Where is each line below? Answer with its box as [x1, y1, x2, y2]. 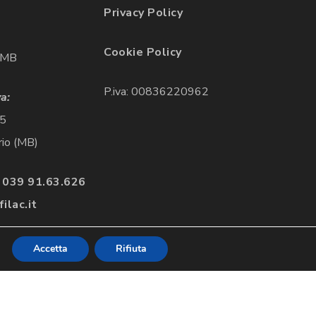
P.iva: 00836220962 [104, 84, 209, 100]
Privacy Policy [104, 5, 183, 21]
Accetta [33, 242, 68, 255]
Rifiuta [116, 242, 147, 255]
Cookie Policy [104, 44, 182, 61]
